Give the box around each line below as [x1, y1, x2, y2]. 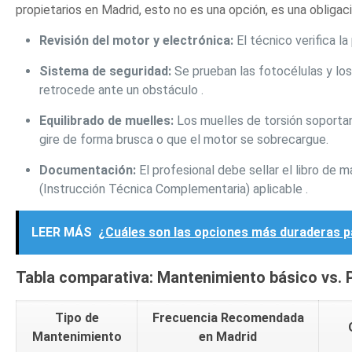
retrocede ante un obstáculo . [39, 82, 204, 98]
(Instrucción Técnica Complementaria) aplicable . [39, 181, 309, 197]
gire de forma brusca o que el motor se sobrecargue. [39, 132, 329, 148]
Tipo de [54, 310, 99, 326]
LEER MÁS [31, 225, 93, 240]
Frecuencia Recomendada [152, 310, 304, 326]
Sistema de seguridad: [39, 64, 172, 79]
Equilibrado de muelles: [39, 113, 174, 129]
